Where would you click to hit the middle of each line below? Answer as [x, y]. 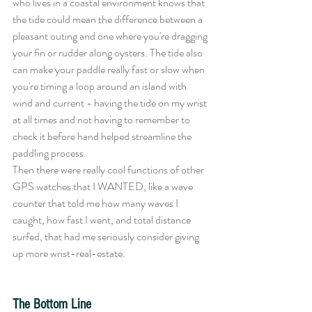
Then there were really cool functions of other [109, 170]
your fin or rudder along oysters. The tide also [109, 53]
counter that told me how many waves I [96, 203]
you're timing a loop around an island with [101, 86]
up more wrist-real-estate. [70, 253]
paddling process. [50, 153]
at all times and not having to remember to [102, 119]
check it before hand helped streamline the [103, 136]
